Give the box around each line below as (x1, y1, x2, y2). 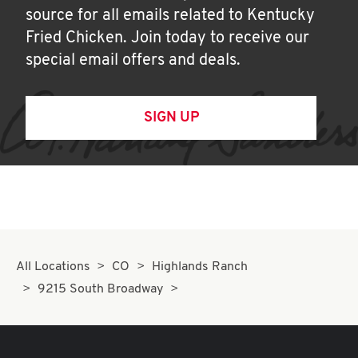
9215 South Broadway (38, 283, 164, 296)
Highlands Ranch (151, 261, 248, 273)
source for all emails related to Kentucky (26, 8, 315, 24)
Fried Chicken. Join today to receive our (26, 30, 309, 46)
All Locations (16, 261, 90, 273)
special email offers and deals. (26, 53, 241, 69)
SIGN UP (143, 110, 199, 125)
